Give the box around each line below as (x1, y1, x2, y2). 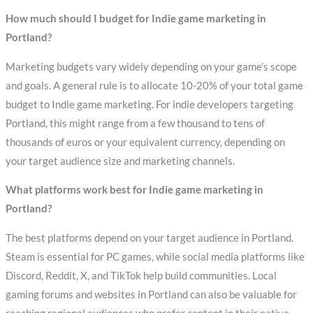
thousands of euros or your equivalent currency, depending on (5, 136, 285, 148)
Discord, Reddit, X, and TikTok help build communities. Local (5, 269, 277, 282)
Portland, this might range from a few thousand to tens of (5, 117, 265, 129)
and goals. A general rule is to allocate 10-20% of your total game (5, 79, 303, 92)
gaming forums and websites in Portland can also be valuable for (5, 288, 297, 300)
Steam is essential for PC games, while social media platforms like (5, 250, 305, 263)
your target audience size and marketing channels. (5, 154, 235, 167)
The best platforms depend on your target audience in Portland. (5, 231, 293, 244)
